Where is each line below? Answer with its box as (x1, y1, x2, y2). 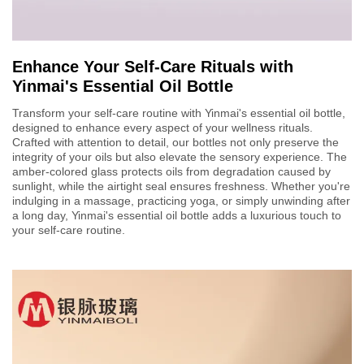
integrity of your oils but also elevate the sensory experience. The (12, 149, 347, 163)
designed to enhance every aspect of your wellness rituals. (12, 120, 313, 134)
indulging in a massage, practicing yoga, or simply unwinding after (12, 193, 350, 207)
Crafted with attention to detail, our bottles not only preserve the (12, 135, 339, 149)
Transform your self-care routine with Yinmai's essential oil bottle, (12, 106, 345, 119)
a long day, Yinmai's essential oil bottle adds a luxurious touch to (12, 208, 341, 222)
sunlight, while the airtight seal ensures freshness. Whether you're (12, 179, 350, 193)
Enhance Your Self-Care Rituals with (12, 57, 293, 76)
